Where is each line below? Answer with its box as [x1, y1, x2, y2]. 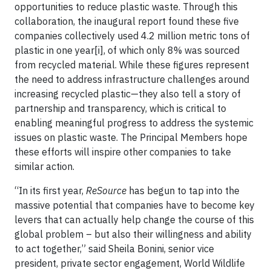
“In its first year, [15, 184, 86, 197]
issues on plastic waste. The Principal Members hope [15, 131, 247, 143]
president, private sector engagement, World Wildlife [15, 257, 245, 269]
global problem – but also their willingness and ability [15, 228, 252, 240]
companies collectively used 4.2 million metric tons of [15, 30, 250, 42]
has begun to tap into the [126, 184, 240, 197]
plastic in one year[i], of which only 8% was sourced [15, 44, 240, 56]
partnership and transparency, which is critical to [15, 102, 226, 114]
